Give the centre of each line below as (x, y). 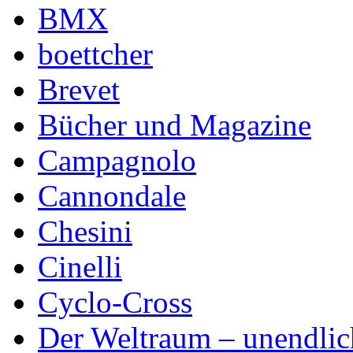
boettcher (95, 54)
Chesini (85, 231)
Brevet (79, 89)
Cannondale (112, 195)
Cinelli (80, 266)
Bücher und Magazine (175, 124)
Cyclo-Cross (115, 302)
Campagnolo (117, 160)
